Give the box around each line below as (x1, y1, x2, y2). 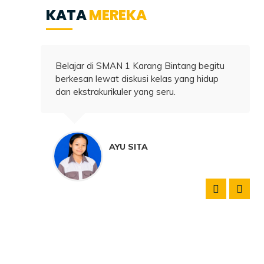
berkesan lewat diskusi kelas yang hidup (55, 72, 219, 84)
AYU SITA (109, 141, 148, 152)
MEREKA (88, 5, 147, 25)
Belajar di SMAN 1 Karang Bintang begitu (55, 60, 225, 71)
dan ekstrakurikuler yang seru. (55, 85, 176, 97)
